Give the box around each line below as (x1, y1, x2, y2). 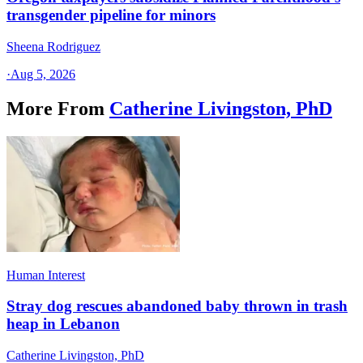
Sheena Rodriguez (6, 39, 100, 53)
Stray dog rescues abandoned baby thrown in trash (6, 297, 348, 315)
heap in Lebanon (6, 315, 120, 333)
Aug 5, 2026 (11, 66, 75, 81)
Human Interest (6, 267, 85, 282)
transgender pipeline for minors (6, 6, 216, 24)
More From (6, 97, 105, 119)
